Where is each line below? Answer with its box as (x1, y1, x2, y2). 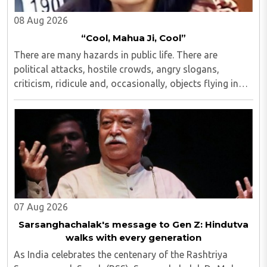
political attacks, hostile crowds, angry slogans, (14, 63, 219, 74)
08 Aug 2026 (14, 14, 68, 26)
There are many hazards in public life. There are (14, 49, 218, 60)
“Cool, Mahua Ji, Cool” (81, 32, 186, 44)
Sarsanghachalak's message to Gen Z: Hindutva (18, 218, 249, 230)
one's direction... (14, 92, 83, 103)
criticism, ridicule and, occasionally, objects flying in (14, 77, 238, 89)
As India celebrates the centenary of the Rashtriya (14, 249, 228, 260)
